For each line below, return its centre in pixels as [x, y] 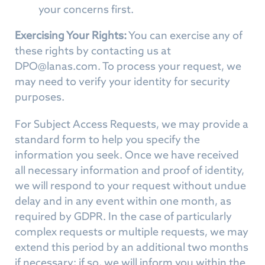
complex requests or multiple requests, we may [132, 232]
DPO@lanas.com [56, 66]
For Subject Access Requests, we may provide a [132, 124]
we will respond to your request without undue [130, 185]
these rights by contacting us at [93, 51]
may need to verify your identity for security [122, 81]
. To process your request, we [169, 66]
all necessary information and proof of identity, [130, 170]
